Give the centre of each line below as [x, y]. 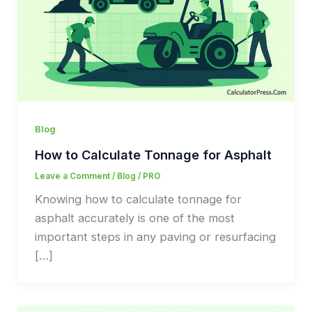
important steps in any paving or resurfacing [155, 237]
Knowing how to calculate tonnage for [138, 200]
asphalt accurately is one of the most [134, 218]
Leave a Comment [72, 176]
